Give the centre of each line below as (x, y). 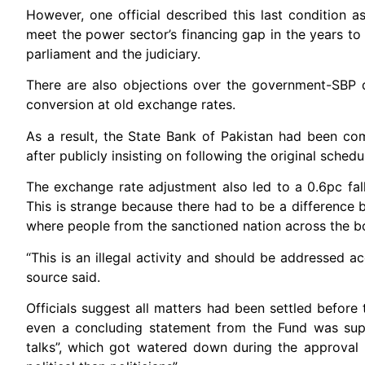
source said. (63, 277)
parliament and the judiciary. (113, 53)
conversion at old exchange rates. (131, 105)
